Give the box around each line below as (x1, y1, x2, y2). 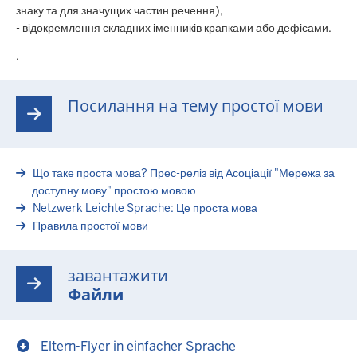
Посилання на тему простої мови (68, 95, 324, 116)
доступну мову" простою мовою (32, 182, 196, 198)
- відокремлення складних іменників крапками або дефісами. (16, 21, 331, 36)
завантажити (68, 265, 168, 286)
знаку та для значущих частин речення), (16, 3, 223, 18)
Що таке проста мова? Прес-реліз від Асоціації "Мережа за (33, 165, 335, 180)
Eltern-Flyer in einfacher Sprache (41, 337, 236, 355)
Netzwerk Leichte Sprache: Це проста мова (33, 200, 257, 215)
